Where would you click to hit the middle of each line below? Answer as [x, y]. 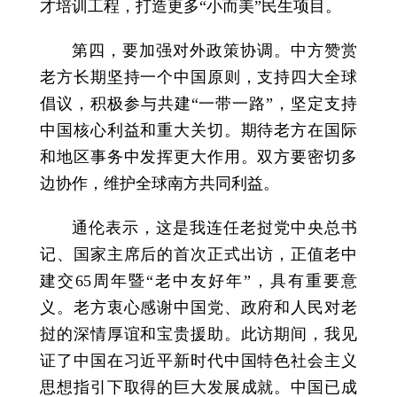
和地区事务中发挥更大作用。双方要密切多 [198, 157]
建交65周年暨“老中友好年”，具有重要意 [198, 281]
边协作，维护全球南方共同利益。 [160, 184]
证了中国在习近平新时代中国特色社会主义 [198, 361]
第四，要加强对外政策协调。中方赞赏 [214, 51]
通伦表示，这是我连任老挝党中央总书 [214, 228]
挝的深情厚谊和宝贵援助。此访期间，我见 [198, 335]
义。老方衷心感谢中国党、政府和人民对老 [198, 308]
